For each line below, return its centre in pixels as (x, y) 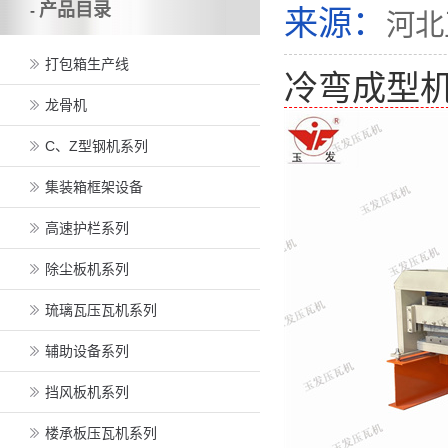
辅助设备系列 (87, 351)
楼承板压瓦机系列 (101, 433)
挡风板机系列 (87, 392)
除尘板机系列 (87, 269)
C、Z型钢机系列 (96, 146)
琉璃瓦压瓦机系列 (101, 310)
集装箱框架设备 (94, 187)
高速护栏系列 (87, 228)
